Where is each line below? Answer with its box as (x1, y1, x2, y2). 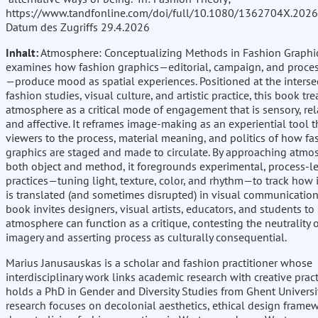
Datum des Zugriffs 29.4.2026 (6, 20, 150, 35)
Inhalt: (6, 45, 38, 60)
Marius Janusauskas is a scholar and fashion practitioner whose (6, 256, 312, 270)
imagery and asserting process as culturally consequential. (6, 230, 287, 245)
